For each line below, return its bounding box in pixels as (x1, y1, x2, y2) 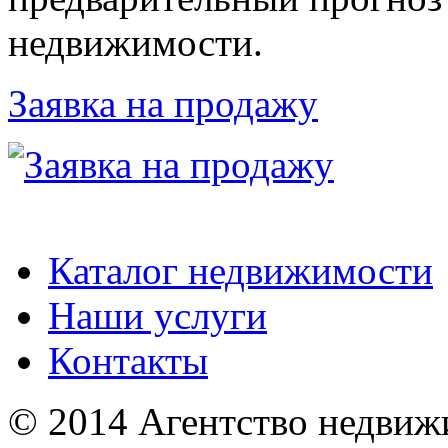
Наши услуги (48, 294, 267, 338)
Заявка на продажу (8, 82, 318, 126)
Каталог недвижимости (48, 249, 433, 293)
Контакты (48, 339, 208, 383)
